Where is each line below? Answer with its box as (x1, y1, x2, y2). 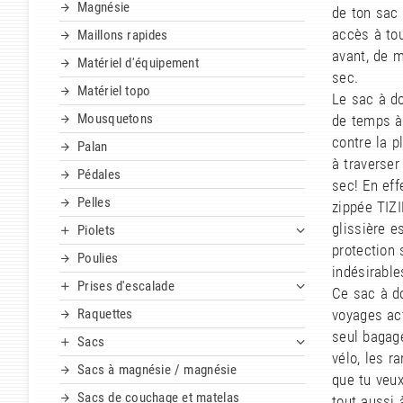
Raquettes (77, 306, 133, 323)
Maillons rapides (77, 27, 168, 44)
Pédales (77, 166, 121, 184)
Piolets (77, 222, 116, 239)
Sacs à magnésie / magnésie (77, 362, 237, 379)
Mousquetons (77, 111, 154, 128)
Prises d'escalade (77, 278, 175, 295)
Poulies (77, 250, 119, 267)
